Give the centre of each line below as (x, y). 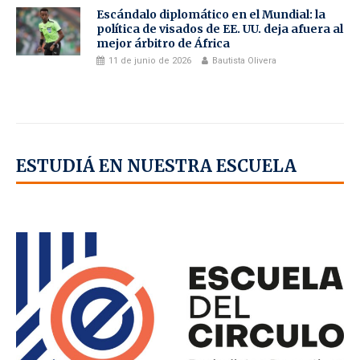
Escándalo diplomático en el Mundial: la (211, 14)
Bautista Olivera (244, 61)
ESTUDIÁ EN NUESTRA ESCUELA (156, 167)
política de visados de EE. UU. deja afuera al (220, 29)
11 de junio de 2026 (150, 61)
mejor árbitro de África (163, 43)
